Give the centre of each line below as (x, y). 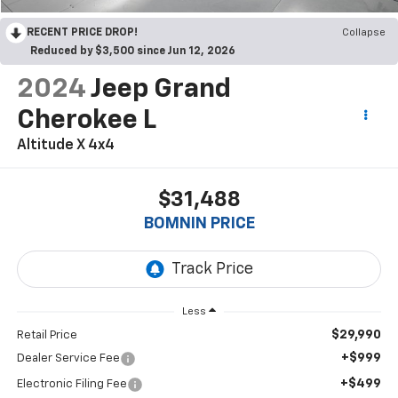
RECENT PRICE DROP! (82, 32)
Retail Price (47, 336)
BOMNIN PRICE (199, 224)
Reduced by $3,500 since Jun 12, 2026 (133, 51)
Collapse (364, 32)
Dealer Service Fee (68, 359)
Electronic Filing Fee (72, 385)
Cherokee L (86, 120)
